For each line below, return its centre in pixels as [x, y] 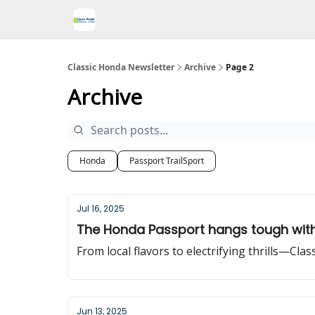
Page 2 [240, 67]
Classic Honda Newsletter [121, 67]
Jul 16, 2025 [101, 208]
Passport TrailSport [167, 161]
